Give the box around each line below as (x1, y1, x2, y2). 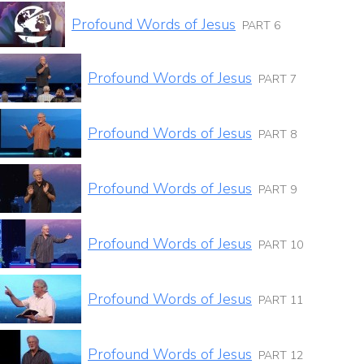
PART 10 (258, 236, 303, 253)
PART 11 (258, 292, 303, 308)
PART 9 (258, 181, 297, 197)
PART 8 (258, 126, 297, 142)
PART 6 (242, 17, 280, 33)
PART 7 (258, 71, 297, 87)
